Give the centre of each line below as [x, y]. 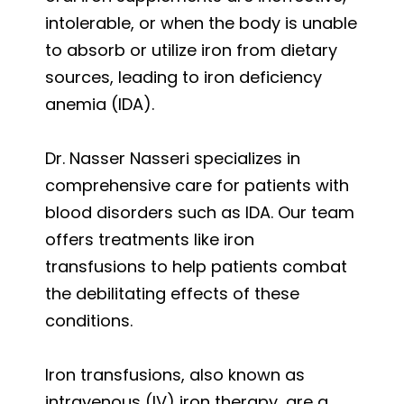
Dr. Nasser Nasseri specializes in [173, 158]
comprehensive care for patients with [197, 185]
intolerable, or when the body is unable [201, 23]
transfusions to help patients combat [196, 266]
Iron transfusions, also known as [175, 374]
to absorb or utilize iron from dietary [191, 50]
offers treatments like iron [150, 239]
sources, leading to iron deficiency [184, 77]
